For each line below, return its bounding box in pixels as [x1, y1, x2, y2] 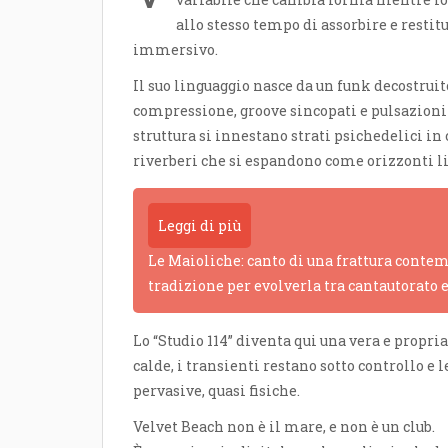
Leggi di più [158, 216, 241, 236]
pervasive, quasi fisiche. [133, 381, 300, 401]
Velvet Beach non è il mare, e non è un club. [133, 417, 435, 437]
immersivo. [133, 40, 218, 59]
